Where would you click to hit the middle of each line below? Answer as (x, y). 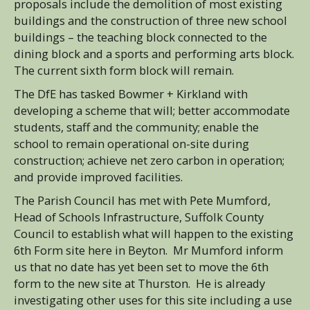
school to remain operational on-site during (131, 144)
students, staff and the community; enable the (136, 127)
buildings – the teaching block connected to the (140, 37)
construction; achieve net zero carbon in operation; (149, 160)
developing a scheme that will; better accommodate (152, 110)
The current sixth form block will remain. (124, 70)
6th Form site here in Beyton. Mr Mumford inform (148, 250)
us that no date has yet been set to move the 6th (141, 267)
